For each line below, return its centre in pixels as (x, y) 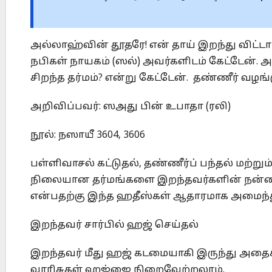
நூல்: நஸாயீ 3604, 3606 (88, 136)
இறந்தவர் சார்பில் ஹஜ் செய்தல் (114, 226)
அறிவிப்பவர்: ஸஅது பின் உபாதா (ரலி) (131, 107)
